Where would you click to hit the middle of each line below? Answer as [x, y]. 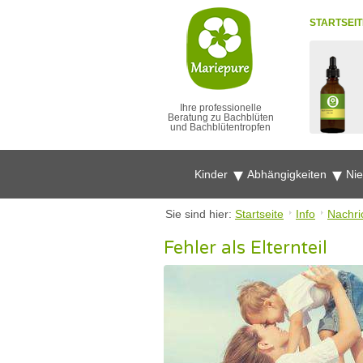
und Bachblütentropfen [220, 127]
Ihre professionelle [220, 108]
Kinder [213, 174]
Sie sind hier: [200, 214]
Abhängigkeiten [288, 174]
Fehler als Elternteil [246, 248]
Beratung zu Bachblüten [220, 117]
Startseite [259, 214]
